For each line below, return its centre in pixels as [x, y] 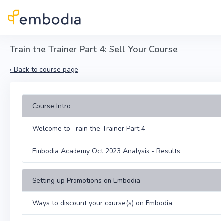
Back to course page [46, 69]
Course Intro [51, 106]
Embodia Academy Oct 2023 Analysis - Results [106, 151]
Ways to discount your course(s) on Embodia [102, 203]
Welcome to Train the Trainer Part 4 [89, 129]
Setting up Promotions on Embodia [86, 180]
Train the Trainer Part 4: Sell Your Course [94, 49]
